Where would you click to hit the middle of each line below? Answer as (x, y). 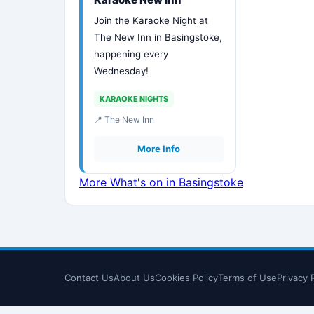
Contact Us (89, 278)
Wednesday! (121, 71)
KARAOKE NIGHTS (134, 99)
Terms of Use (247, 278)
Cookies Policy (186, 278)
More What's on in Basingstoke (161, 182)
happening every (131, 54)
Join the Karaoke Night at (151, 20)
